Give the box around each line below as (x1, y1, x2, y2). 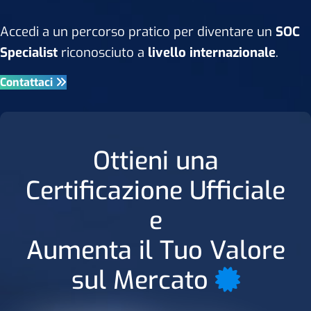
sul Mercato (71, 264, 215, 297)
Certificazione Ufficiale (26, 174, 285, 208)
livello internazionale (148, 44, 276, 61)
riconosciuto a (58, 44, 148, 61)
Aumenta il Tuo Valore (26, 234, 285, 267)
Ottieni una (92, 144, 219, 178)
